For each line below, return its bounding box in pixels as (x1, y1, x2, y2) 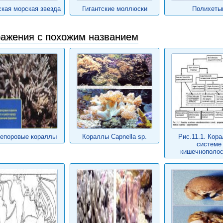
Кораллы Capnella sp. (82, 133, 147, 140)
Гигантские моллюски (82, 5, 147, 12)
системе (197, 140, 222, 148)
